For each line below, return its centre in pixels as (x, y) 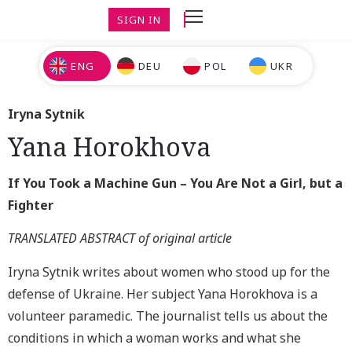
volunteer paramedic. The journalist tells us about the (168, 315)
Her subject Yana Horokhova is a (222, 293)
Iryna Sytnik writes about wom (99, 271)
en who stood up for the (260, 271)
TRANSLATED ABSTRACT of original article (120, 238)
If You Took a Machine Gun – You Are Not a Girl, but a (175, 183)
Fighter (31, 205)
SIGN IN (139, 20)
